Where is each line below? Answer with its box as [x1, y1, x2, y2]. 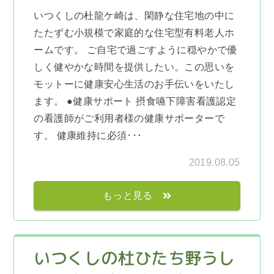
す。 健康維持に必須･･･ [34, 130, 143, 141]
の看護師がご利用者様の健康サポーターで [34, 113, 225, 124]
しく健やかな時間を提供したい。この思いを [34, 62, 235, 73]
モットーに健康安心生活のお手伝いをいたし [34, 79, 235, 90]
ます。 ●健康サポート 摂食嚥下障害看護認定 [34, 96, 237, 107]
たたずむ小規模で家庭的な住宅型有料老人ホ [34, 28, 235, 39]
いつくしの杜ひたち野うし [34, 246, 235, 270]
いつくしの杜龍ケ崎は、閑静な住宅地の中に [34, 10, 235, 21]
